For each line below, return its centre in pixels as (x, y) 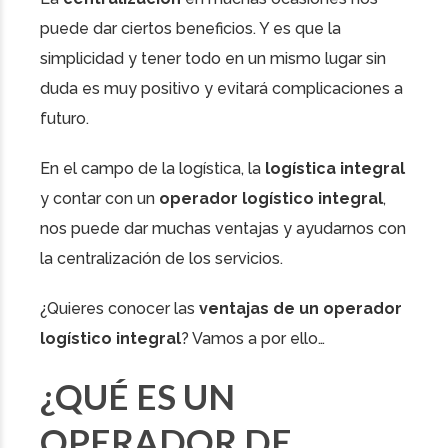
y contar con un (99, 199)
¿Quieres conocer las (119, 309)
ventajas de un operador (300, 309)
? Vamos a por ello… (253, 339)
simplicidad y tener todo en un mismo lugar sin (213, 59)
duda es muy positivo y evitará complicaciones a (221, 89)
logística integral (335, 169)
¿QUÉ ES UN (137, 396)
